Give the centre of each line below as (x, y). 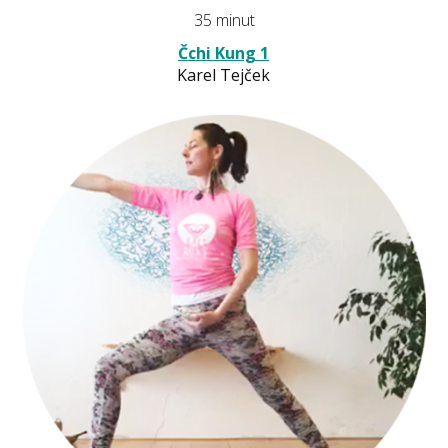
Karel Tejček (224, 74)
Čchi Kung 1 (224, 52)
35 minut (224, 19)
